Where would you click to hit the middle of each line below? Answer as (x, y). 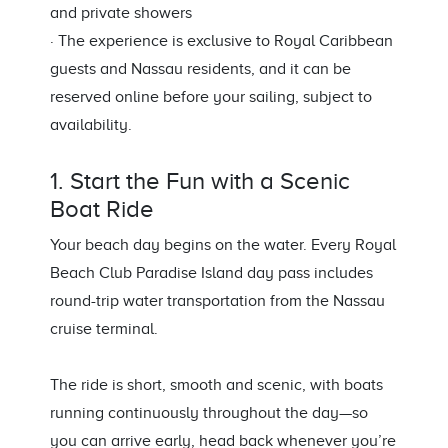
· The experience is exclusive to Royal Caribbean (221, 41)
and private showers (121, 13)
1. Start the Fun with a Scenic (200, 181)
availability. (91, 125)
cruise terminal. (104, 329)
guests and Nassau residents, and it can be (200, 69)
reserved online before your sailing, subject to (211, 97)
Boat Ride (102, 209)
